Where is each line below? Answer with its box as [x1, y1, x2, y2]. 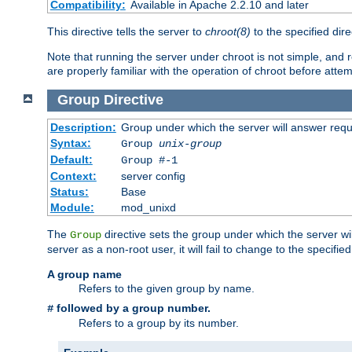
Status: [49, 185, 89, 199]
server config [120, 170, 185, 183]
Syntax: [49, 137, 91, 150]
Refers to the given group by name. [79, 282, 255, 295]
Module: [49, 201, 94, 214]
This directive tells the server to [47, 24, 205, 38]
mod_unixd [120, 201, 176, 214]
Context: [49, 170, 97, 183]
